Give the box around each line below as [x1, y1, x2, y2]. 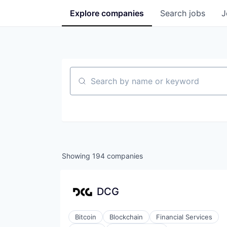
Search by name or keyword [69, 80, 178, 91]
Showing [62, 151, 92, 160]
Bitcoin [75, 213, 96, 221]
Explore [70, 8, 101, 18]
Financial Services [156, 213, 212, 221]
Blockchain [109, 213, 143, 221]
